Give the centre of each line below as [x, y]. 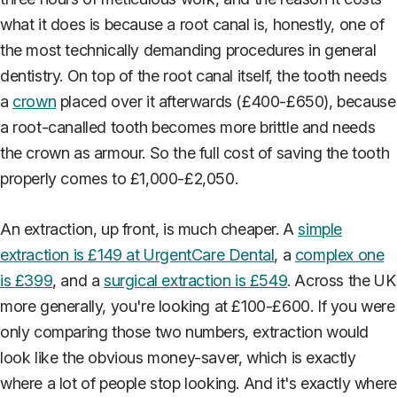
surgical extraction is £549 [196, 280]
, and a [78, 280]
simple [320, 229]
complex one [339, 254]
